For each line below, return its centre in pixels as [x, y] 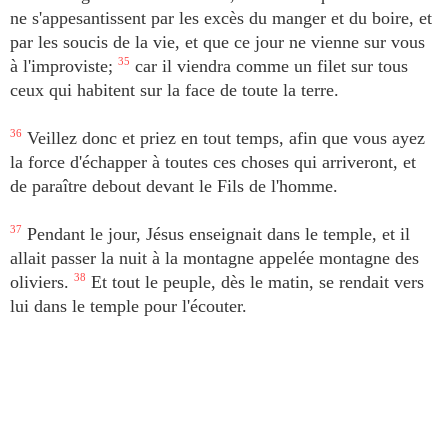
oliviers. [42, 282]
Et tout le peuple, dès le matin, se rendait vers [255, 282]
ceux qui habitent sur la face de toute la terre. [174, 90]
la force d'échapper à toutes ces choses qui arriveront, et [213, 162]
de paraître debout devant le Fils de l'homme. [174, 186]
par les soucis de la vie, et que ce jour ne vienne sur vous [217, 42]
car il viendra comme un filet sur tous [269, 66]
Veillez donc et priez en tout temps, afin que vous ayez [223, 138]
